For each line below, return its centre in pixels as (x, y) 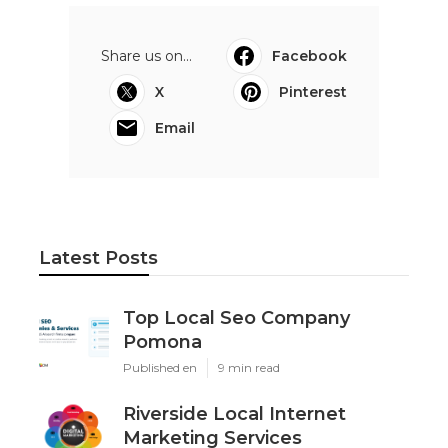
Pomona (162, 341)
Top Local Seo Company (236, 317)
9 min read (248, 367)
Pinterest (313, 91)
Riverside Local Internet (234, 413)
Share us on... (146, 55)
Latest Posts (98, 257)
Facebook (310, 55)
